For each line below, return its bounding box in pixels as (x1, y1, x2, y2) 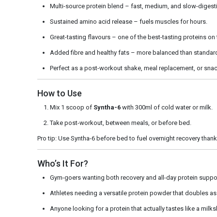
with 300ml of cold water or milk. (120, 104, 213, 111)
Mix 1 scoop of (49, 104, 93, 111)
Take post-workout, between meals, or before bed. (49, 119, 191, 126)
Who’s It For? (37, 158, 88, 169)
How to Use (37, 88, 82, 98)
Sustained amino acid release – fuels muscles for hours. (49, 18, 207, 25)
